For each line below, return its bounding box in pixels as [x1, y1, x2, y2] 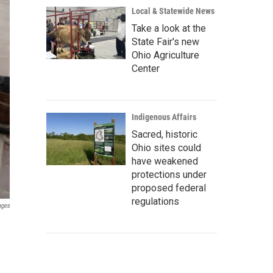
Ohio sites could [132, 142, 201, 154]
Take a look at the [132, 23, 206, 34]
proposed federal [132, 182, 206, 194]
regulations [132, 196, 179, 207]
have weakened [132, 155, 198, 167]
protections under [132, 169, 207, 180]
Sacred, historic [132, 129, 197, 140]
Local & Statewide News [132, 6, 214, 16]
